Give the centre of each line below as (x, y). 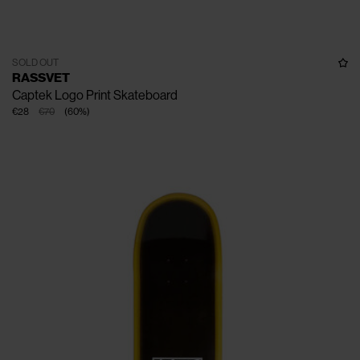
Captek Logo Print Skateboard (95, 96)
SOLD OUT (35, 63)
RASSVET (41, 78)
